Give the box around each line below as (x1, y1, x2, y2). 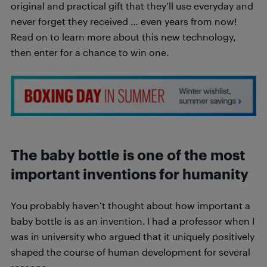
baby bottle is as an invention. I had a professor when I (11, 215, 254, 226)
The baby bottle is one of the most (11, 146, 245, 163)
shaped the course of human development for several (11, 246, 250, 257)
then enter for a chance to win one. (11, 46, 169, 58)
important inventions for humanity (11, 165, 249, 182)
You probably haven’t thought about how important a (11, 199, 250, 211)
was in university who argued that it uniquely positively (11, 230, 254, 242)
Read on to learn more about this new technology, (11, 30, 235, 42)
